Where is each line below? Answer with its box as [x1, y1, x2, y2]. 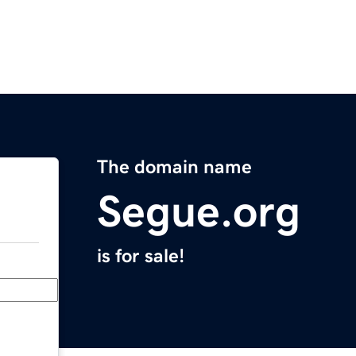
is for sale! [97, 246, 184, 266]
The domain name [97, 157, 252, 177]
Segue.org [97, 189, 300, 234]
